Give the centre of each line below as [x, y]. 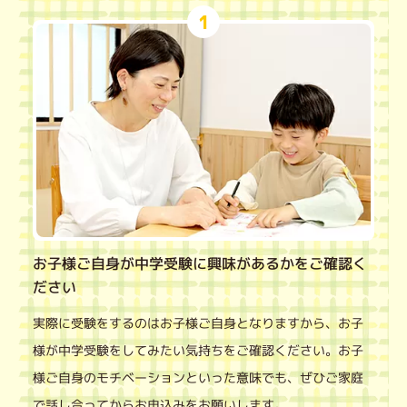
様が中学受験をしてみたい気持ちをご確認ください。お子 [199, 350]
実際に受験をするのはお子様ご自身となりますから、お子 [199, 323]
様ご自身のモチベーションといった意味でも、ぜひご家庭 [198, 377]
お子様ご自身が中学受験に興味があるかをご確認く [200, 263]
